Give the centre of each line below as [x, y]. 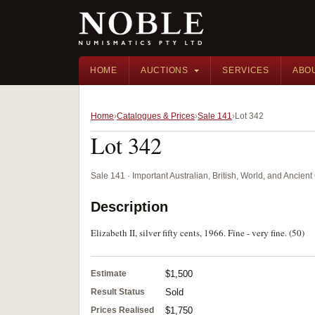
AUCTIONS [164, 70]
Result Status [118, 292]
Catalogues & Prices [156, 116]
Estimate [109, 274]
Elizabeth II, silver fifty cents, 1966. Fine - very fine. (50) [198, 233]
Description [129, 207]
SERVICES [246, 70]
